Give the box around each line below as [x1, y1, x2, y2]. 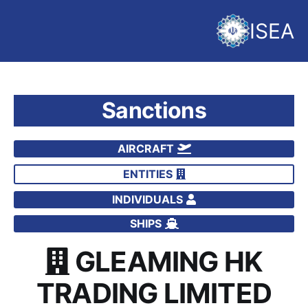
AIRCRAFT [117, 141, 174, 155]
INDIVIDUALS [112, 192, 183, 206]
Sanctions [101, 96, 207, 124]
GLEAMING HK [75, 244, 263, 278]
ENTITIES [122, 166, 173, 181]
